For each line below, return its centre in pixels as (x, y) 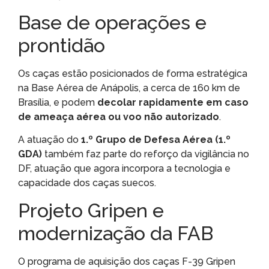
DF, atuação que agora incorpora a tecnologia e (124, 169)
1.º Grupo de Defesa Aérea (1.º (156, 140)
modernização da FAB (116, 233)
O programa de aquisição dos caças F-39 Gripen (127, 261)
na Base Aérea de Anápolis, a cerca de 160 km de (129, 88)
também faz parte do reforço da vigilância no (146, 154)
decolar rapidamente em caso (173, 102)
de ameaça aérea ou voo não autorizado (119, 116)
